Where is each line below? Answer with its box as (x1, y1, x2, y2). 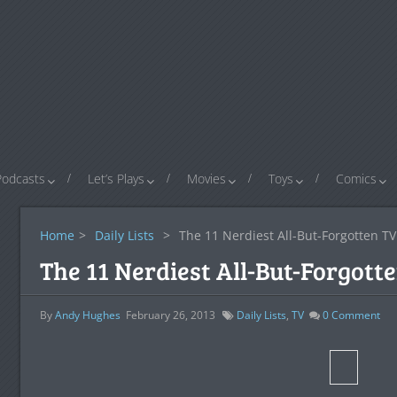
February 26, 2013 (125, 307, 215, 323)
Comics (336, 170, 377, 187)
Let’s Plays (88, 170, 144, 187)
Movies (187, 170, 226, 187)
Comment (328, 307, 380, 323)
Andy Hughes (54, 307, 121, 323)
